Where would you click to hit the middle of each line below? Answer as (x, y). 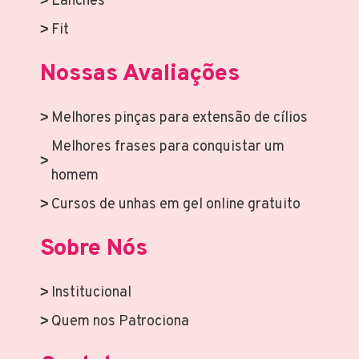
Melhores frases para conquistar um (168, 147)
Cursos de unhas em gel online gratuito (176, 205)
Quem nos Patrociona (120, 322)
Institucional (91, 293)
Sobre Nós (94, 249)
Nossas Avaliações (140, 75)
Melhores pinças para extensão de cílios (179, 119)
